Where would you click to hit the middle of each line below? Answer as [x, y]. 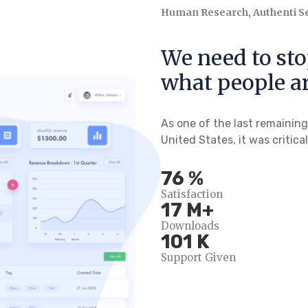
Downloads [190, 226]
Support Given [198, 258]
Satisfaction [192, 195]
